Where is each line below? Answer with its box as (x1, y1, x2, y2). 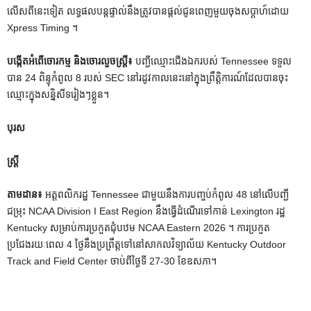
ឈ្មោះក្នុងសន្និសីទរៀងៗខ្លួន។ (7, 88, 109, 100)
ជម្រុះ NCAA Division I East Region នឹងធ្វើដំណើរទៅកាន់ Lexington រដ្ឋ (7, 205, 285, 217)
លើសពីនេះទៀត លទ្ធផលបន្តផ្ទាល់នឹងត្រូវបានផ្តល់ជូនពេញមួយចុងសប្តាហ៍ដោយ (7, 5, 289, 17)
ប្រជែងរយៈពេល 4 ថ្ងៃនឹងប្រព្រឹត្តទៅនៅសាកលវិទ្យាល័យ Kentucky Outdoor (7, 238, 286, 250)
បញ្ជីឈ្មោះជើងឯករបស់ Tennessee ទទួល (135, 55, 292, 67)
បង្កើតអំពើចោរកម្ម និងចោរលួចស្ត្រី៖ (7, 55, 135, 67)
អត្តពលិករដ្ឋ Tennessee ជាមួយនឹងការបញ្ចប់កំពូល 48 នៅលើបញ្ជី (45, 188, 289, 200)
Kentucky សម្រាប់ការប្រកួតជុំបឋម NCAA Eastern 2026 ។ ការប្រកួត (7, 221, 270, 233)
